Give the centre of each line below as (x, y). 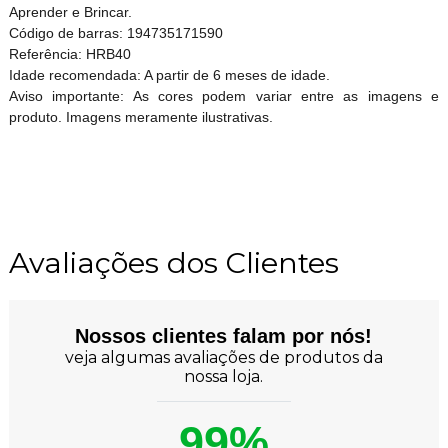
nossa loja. (224, 376)
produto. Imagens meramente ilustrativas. (140, 116)
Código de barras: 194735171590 (115, 32)
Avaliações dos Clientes (173, 262)
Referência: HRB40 (69, 53)
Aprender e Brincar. (70, 11)
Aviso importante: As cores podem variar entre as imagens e (224, 95)
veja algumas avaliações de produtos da (223, 357)
